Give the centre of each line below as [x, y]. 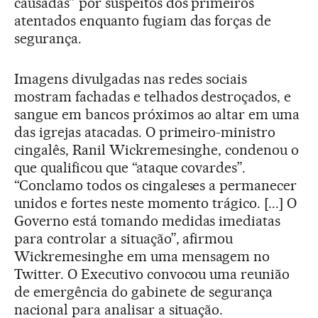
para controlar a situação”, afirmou [124, 238]
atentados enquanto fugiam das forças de [143, 20]
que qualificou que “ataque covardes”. [130, 167]
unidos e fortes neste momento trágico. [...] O [156, 203]
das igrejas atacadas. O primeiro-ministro [145, 132]
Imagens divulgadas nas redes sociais [131, 78]
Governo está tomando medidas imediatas [148, 220]
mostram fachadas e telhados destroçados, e [153, 96]
